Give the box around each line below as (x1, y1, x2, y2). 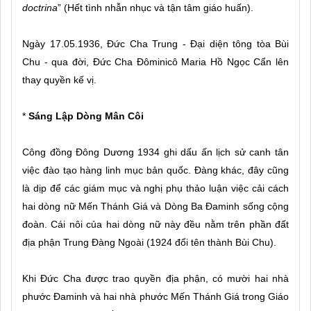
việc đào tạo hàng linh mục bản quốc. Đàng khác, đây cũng (22, 164, 289, 176)
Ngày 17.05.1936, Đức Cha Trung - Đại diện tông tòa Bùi (22, 37, 289, 49)
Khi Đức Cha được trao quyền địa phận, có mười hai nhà (22, 272, 289, 284)
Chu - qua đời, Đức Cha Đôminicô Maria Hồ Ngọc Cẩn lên (22, 56, 289, 67)
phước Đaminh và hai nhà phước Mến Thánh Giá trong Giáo (22, 290, 289, 302)
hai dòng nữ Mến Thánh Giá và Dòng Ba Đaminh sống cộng (22, 200, 289, 212)
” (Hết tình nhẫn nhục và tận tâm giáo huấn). (58, 1, 253, 13)
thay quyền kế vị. (22, 74, 96, 85)
